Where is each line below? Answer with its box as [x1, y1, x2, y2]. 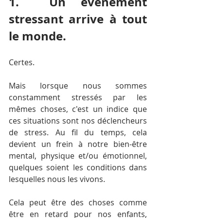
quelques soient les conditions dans [9, 162, 147, 173]
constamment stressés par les [9, 92, 147, 103]
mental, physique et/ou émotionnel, [9, 150, 147, 161]
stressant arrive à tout [9, 11, 147, 27]
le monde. [9, 28, 69, 44]
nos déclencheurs [81, 115, 147, 126]
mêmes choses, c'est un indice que [9, 104, 147, 114]
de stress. [9, 127, 49, 138]
